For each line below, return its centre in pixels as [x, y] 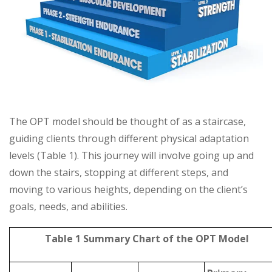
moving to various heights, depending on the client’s [128, 189]
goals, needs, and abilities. [68, 206]
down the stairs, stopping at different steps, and [119, 172]
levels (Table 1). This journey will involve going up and [131, 155]
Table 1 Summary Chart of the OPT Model [147, 238]
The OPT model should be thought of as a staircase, [127, 121]
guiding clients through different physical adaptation [129, 138]
